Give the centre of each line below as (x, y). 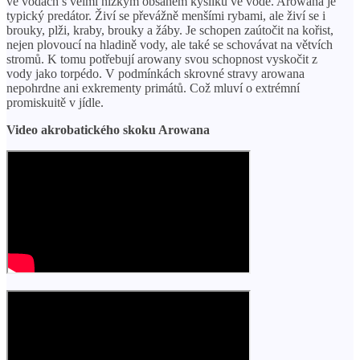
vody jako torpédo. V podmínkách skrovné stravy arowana (155, 73)
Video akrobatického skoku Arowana (108, 129)
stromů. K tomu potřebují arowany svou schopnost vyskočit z (162, 59)
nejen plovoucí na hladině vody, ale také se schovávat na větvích (170, 44)
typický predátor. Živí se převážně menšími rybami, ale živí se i (166, 15)
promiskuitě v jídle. (55, 102)
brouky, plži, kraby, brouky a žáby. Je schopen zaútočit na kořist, (170, 30)
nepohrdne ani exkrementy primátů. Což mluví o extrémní (153, 88)
